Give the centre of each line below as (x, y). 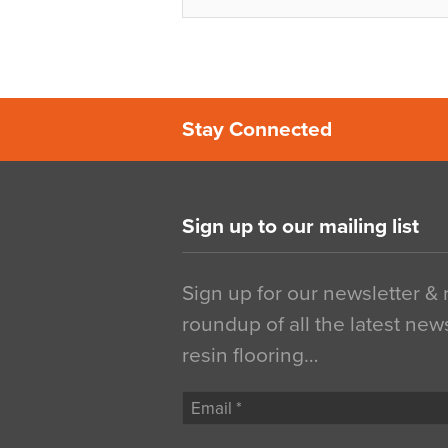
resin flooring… (250, 355)
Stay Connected (257, 129)
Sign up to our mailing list (300, 226)
